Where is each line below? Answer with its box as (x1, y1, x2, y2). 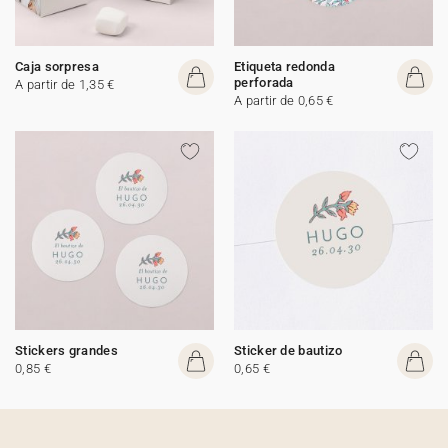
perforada (234, 75, 294, 90)
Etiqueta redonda (234, 59, 335, 74)
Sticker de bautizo (234, 343, 343, 358)
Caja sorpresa (15, 59, 99, 74)
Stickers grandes (15, 343, 118, 358)
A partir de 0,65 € (234, 93, 334, 108)
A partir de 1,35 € (15, 77, 115, 92)
